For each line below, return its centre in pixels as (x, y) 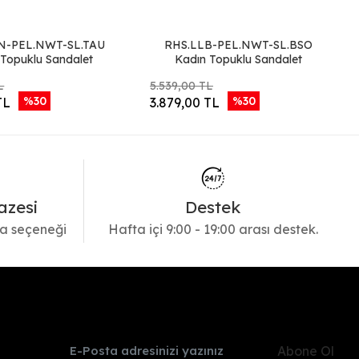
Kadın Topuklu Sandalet (238, 59)
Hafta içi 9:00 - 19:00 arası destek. (213, 229)
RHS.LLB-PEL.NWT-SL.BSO (238, 45)
